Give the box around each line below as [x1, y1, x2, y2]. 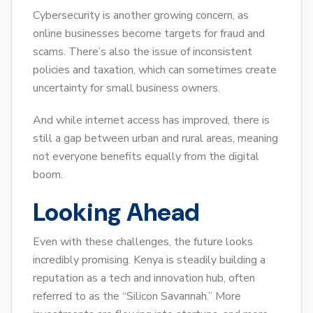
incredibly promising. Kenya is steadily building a [33, 252, 265, 268]
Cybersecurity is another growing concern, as [33, 8, 249, 24]
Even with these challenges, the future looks [33, 234, 253, 250]
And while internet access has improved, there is [33, 112, 270, 129]
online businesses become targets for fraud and [33, 26, 265, 42]
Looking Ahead [33, 196, 200, 229]
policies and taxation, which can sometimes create [33, 62, 277, 78]
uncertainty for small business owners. [33, 80, 220, 96]
